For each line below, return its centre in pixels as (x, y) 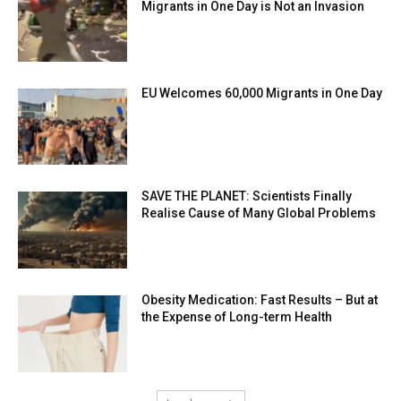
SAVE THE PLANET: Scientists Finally (247, 196)
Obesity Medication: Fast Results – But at (260, 300)
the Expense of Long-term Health (237, 317)
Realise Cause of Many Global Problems (259, 213)
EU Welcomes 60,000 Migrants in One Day (262, 93)
